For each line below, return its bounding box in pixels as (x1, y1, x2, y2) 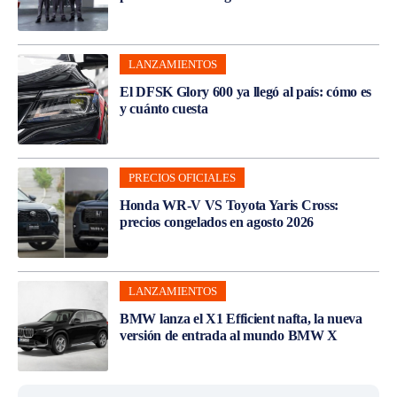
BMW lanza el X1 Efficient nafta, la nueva (120, 310, 362, 326)
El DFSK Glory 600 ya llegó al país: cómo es (120, 83, 372, 99)
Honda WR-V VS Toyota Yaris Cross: (120, 197, 339, 213)
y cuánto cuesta (120, 100, 208, 116)
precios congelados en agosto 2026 (120, 214, 315, 230)
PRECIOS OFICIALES (128, 170, 236, 184)
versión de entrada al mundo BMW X (120, 327, 339, 343)
